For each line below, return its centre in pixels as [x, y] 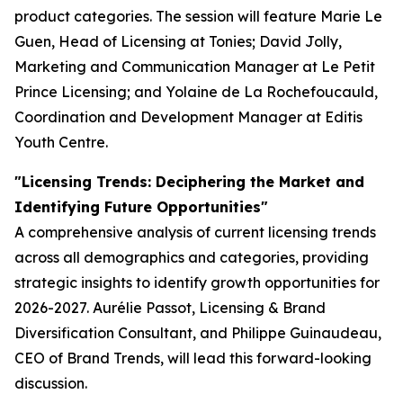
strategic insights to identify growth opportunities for [197, 283]
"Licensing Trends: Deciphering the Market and [189, 182]
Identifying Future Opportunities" [141, 207]
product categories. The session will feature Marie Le [198, 17]
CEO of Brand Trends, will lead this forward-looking [193, 358]
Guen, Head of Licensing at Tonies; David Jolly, [178, 42]
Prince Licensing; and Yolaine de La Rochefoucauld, [196, 92]
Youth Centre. [61, 143]
